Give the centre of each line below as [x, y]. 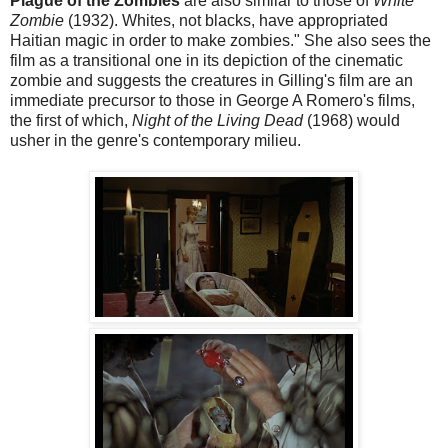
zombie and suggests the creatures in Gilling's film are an [211, 81]
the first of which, [71, 121]
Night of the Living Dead [217, 121]
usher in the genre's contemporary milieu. [155, 141]
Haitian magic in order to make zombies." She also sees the [220, 41]
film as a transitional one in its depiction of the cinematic [206, 61]
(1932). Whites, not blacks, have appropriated [226, 21]
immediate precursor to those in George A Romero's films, [212, 101]
